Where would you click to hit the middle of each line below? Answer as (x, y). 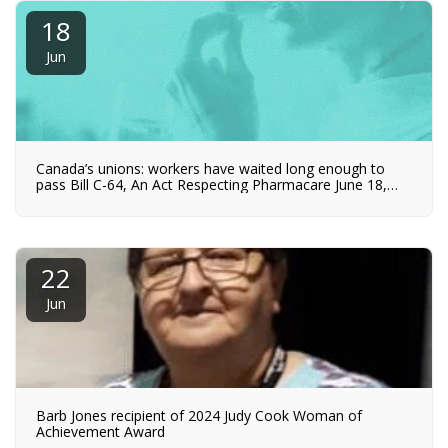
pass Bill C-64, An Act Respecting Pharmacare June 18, (211, 184)
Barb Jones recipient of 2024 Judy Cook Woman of (199, 415)
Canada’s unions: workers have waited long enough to (210, 168)
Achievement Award (100, 431)
